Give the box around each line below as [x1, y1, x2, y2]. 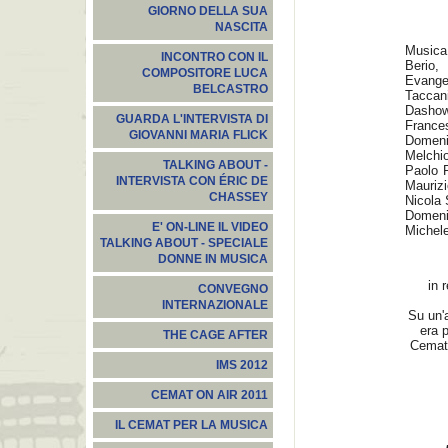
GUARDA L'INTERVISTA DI [116, 113, 268, 125]
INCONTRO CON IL [161, 51, 268, 63]
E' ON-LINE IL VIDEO [152, 221, 268, 233]
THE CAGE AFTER [163, 329, 268, 341]
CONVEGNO [198, 283, 268, 295]
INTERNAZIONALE [162, 299, 268, 311]
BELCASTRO [193, 83, 268, 95]
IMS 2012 [216, 359, 268, 371]
